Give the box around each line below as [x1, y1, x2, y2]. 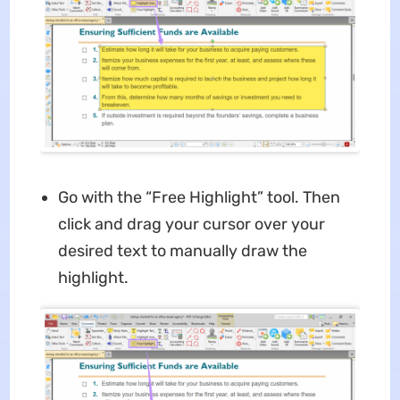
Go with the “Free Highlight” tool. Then [57, 187, 340, 207]
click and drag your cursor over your [57, 213, 325, 234]
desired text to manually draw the [57, 240, 307, 261]
